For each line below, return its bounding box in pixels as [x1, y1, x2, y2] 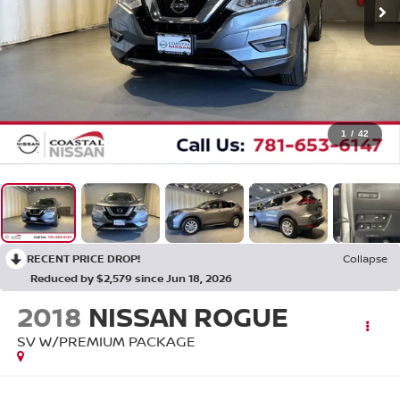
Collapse [343, 251, 387, 267]
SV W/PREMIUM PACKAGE [16, 331, 196, 352]
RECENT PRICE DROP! [27, 251, 140, 267]
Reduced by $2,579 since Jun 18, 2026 [30, 271, 232, 287]
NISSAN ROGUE [87, 298, 288, 336]
